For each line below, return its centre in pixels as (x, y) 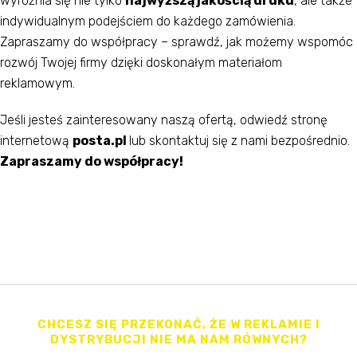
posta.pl (101, 141)
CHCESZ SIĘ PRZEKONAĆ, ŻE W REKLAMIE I (178, 325)
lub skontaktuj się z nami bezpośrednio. (239, 141)
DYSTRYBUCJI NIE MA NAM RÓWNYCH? (178, 340)
